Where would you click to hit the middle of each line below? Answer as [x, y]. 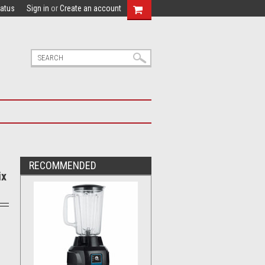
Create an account [91, 8]
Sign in [38, 8]
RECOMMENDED [63, 165]
